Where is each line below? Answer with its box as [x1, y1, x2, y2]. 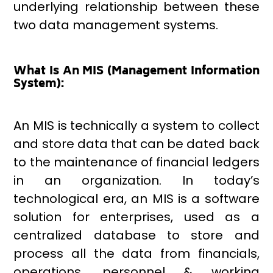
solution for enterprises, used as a [13, 208, 260, 225]
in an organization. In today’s [13, 171, 260, 189]
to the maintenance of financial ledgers [13, 153, 260, 171]
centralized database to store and [13, 226, 260, 244]
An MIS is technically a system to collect [13, 116, 260, 134]
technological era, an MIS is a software [13, 190, 260, 207]
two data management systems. [13, 16, 219, 34]
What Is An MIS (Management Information [13, 62, 260, 82]
